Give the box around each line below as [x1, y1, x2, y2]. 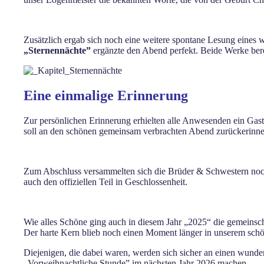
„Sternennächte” [24, 45, 91, 56]
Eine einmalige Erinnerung [24, 88, 188, 103]
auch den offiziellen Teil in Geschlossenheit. [24, 176, 187, 187]
